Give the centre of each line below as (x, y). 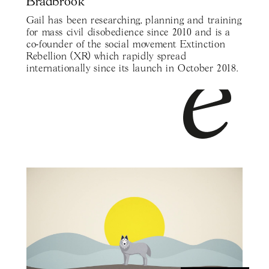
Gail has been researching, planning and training (134, 21)
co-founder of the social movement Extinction (126, 45)
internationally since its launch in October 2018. (132, 69)
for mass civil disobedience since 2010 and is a (129, 33)
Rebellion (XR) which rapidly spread (107, 57)
